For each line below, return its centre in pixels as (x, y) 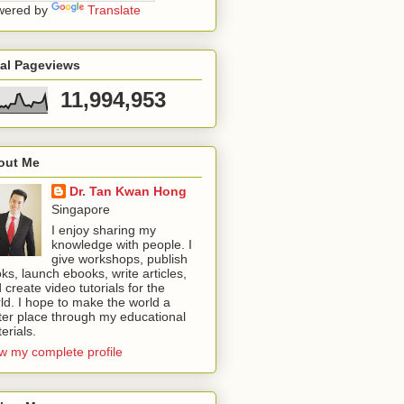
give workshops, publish (119, 258)
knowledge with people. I (121, 244)
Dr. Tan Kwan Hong (128, 191)
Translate (114, 9)
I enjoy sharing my (103, 230)
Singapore (80, 209)
